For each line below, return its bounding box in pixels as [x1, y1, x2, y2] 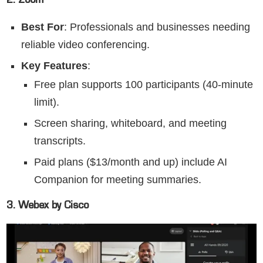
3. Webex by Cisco [6, 201, 89, 212]
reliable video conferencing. [21, 38, 150, 50]
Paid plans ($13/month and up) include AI [34, 156, 227, 168]
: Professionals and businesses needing [64, 21, 250, 33]
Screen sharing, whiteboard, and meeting [34, 117, 227, 129]
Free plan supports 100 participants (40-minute [34, 78, 253, 90]
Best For [21, 21, 64, 33]
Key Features [21, 59, 87, 72]
